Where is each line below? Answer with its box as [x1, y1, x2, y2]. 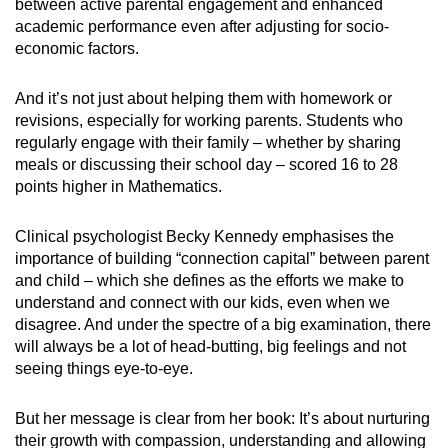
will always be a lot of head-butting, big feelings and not [15, 338, 406, 356]
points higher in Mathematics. [15, 178, 222, 196]
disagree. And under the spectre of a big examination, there [15, 316, 431, 334]
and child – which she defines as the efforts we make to [15, 272, 404, 290]
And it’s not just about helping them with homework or [15, 90, 392, 108]
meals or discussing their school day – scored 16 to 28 [15, 156, 398, 174]
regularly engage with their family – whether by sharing [15, 134, 401, 152]
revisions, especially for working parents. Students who [15, 112, 403, 130]
